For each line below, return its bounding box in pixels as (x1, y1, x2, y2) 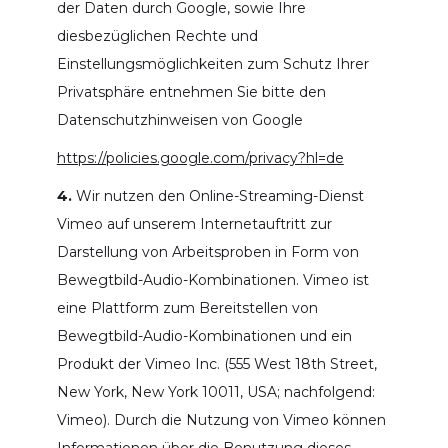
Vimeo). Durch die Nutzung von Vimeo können (56, 410, 386, 429)
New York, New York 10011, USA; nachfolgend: (56, 382, 375, 401)
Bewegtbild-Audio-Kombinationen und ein (56, 326, 352, 345)
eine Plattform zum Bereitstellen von (56, 298, 318, 317)
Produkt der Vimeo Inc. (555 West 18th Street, (56, 354, 377, 373)
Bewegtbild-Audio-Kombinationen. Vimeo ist (56, 270, 369, 289)
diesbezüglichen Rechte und (56, 26, 258, 45)
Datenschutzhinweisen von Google (56, 110, 303, 129)
